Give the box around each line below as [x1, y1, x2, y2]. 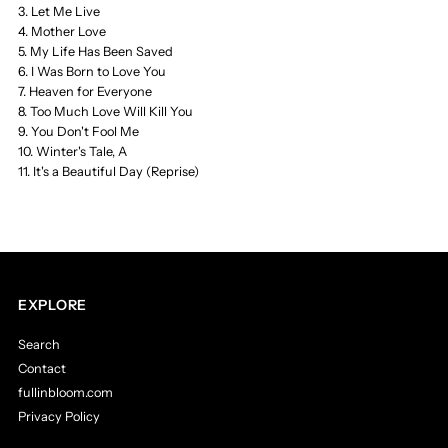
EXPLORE [18, 295, 87, 314]
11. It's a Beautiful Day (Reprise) [18, 163, 200, 179]
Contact [18, 360, 67, 376]
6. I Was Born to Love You [18, 63, 167, 79]
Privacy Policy [18, 408, 101, 424]
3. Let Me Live [18, 3, 101, 19]
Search [18, 336, 61, 352]
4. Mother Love [18, 23, 107, 39]
